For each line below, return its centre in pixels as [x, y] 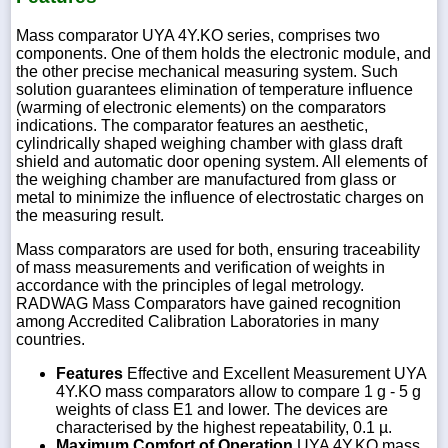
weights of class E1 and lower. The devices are [222, 409]
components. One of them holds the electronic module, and [223, 53]
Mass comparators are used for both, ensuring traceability [218, 249]
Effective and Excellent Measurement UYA [274, 373]
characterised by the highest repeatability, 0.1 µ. [224, 427]
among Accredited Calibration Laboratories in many [197, 321]
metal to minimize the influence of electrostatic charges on [220, 197]
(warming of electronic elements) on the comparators [201, 107]
